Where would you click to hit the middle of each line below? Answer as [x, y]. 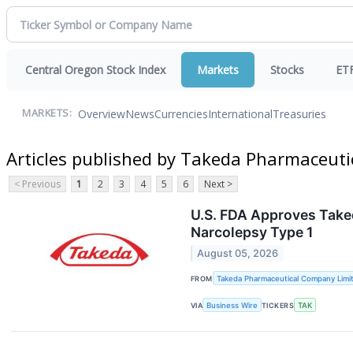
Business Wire [232, 305]
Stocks [287, 70]
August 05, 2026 [238, 254]
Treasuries [299, 113]
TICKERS [278, 305]
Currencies [181, 113]
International [240, 113]
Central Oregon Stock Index [95, 70]
